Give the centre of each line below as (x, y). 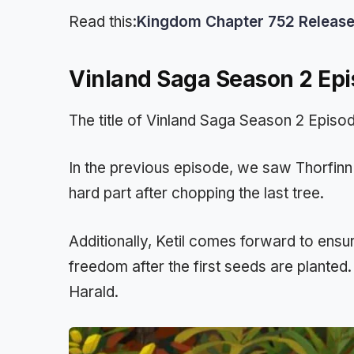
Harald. (94, 292)
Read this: (103, 21)
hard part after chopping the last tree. (196, 194)
